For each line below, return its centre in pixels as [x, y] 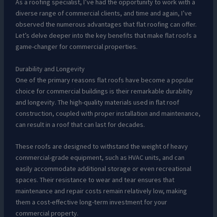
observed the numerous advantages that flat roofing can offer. [106, 24]
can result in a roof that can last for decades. [80, 124]
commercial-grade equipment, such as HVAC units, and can [100, 157]
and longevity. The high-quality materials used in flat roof [97, 102]
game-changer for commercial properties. [76, 47]
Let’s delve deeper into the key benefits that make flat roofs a [106, 36]
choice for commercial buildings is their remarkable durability [104, 91]
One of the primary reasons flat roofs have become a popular [104, 80]
